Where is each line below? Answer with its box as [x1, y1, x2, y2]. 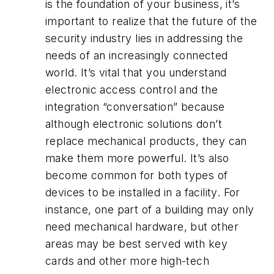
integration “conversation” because [45, 100, 225, 114]
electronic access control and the [45, 83, 218, 97]
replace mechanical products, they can [45, 135, 247, 148]
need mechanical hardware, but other [45, 220, 239, 234]
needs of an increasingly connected [45, 49, 228, 62]
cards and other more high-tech [45, 254, 209, 268]
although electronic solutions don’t [45, 117, 222, 131]
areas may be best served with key [45, 237, 228, 251]
